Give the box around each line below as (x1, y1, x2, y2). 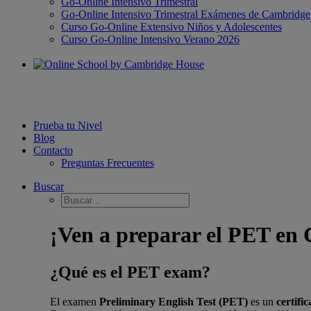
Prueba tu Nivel (33, 119, 102, 131)
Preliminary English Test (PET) (99, 295, 249, 308)
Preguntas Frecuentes (61, 157, 154, 169)
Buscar (33, 180, 64, 192)
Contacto (33, 144, 73, 156)
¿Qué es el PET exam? (50, 262, 210, 281)
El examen (50, 295, 100, 308)
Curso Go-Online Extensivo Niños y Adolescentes (61, 21, 282, 33)
